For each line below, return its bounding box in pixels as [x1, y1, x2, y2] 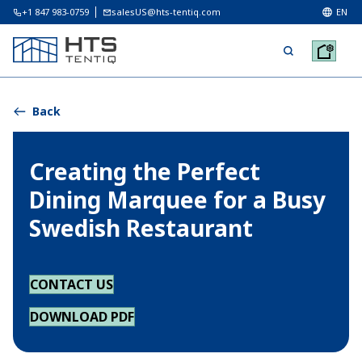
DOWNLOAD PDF [30, 308, 134, 326]
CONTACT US [30, 276, 113, 293]
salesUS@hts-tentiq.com [112, 6, 221, 18]
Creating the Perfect [29, 156, 260, 187]
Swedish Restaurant [29, 213, 253, 243]
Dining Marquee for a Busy [29, 184, 326, 215]
